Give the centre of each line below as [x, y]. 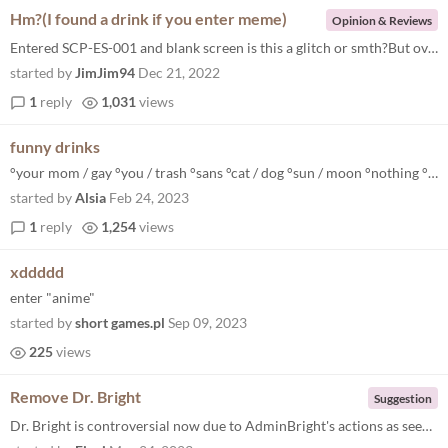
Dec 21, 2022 [179, 72]
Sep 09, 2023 [207, 322]
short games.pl [120, 322]
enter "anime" [52, 297]
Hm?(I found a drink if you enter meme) [148, 18]
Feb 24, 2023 [149, 197]
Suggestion [403, 398]
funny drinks [55, 146]
